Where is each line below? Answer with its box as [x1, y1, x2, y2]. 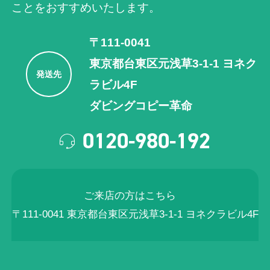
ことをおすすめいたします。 [11, 1, 161, 14]
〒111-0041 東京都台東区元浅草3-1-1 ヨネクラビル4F [11, 208, 259, 220]
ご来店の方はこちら [84, 189, 186, 201]
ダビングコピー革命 [89, 99, 193, 113]
